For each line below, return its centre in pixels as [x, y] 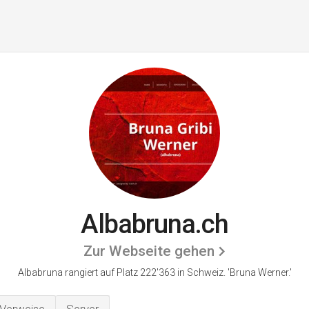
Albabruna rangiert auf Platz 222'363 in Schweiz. [122, 272]
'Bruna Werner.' [259, 272]
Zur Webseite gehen [149, 251]
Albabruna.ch [154, 224]
